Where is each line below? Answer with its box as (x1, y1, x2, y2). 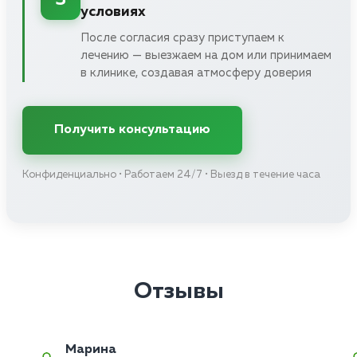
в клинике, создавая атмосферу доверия (80, 67, 312, 80)
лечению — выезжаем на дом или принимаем (80, 49, 331, 62)
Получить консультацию (54, 124, 210, 137)
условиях (80, 5, 146, 20)
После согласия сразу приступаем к (80, 32, 284, 45)
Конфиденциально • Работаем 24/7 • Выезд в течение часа (22, 170, 320, 181)
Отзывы (133, 280, 224, 304)
